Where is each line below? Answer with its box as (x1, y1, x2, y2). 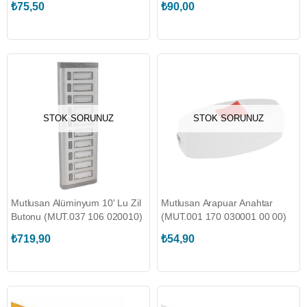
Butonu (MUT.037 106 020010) (11, 211, 143, 222)
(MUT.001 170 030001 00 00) (161, 211, 286, 222)
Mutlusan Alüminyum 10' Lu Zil (11, 197, 141, 208)
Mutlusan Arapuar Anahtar (161, 197, 273, 208)
